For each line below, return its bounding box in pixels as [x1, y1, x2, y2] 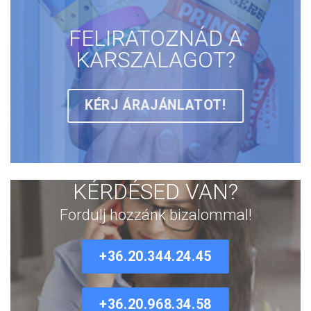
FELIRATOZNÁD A [69, 24, 242, 51]
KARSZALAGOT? [76, 46, 235, 73]
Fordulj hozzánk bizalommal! [59, 205, 252, 224]
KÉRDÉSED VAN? [73, 178, 238, 205]
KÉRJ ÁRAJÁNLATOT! [85, 96, 226, 113]
